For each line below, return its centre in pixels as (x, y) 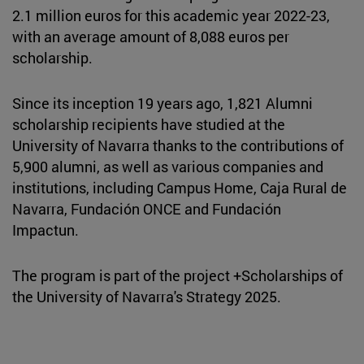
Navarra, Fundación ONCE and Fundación (147, 208)
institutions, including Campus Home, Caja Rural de (180, 187)
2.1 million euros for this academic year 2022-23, (171, 15)
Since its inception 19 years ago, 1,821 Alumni (162, 103)
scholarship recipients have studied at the (149, 124)
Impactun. (47, 230)
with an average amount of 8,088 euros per (151, 36)
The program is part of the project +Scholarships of (178, 275)
